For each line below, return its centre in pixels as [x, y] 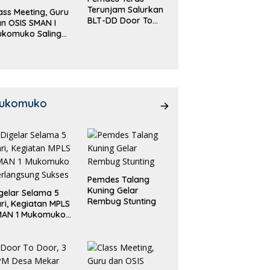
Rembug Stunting [121, 202]
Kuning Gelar [113, 191]
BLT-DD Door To [120, 21]
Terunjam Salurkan [125, 10]
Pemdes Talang [118, 180]
